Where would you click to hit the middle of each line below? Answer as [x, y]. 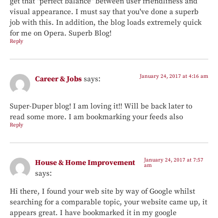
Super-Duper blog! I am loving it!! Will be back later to [101, 107]
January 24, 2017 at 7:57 [174, 160]
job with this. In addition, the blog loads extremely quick [106, 22]
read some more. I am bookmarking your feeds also [96, 117]
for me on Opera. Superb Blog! [61, 33]
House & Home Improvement [85, 163]
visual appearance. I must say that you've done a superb [104, 12]
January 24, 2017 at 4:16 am [174, 76]
